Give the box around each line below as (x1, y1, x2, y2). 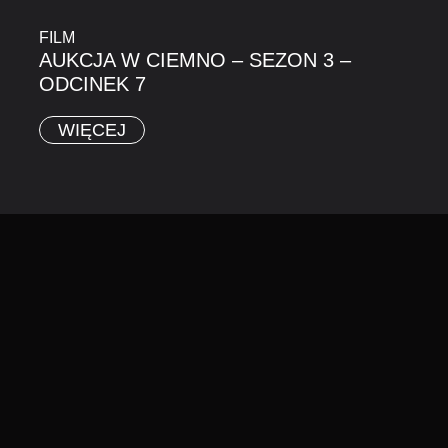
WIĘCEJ (58, 120, 126, 141)
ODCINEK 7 (39, 73, 146, 96)
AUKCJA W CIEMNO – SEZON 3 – (39, 49, 351, 72)
